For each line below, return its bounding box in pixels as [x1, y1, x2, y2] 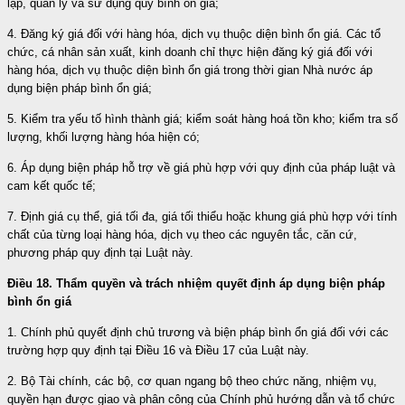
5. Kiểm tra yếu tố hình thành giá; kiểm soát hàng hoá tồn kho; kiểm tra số [7, 111, 398, 126]
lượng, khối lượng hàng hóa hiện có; [7, 129, 200, 144]
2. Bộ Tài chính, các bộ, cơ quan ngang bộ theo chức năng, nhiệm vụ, [7, 373, 377, 388]
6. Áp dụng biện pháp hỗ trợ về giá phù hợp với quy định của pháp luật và [7, 160, 395, 174]
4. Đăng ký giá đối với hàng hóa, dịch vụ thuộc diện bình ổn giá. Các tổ [7, 26, 381, 41]
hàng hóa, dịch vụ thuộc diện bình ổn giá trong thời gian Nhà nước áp [7, 62, 372, 77]
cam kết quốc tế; [7, 178, 96, 193]
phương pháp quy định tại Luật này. [7, 245, 193, 259]
